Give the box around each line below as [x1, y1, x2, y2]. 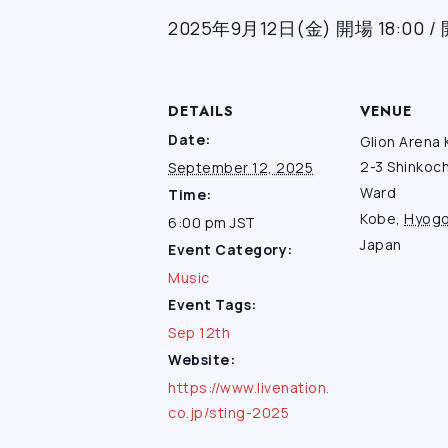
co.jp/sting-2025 [168, 403, 289, 422]
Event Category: [168, 240, 293, 259]
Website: [168, 350, 235, 369]
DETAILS [168, 101, 234, 121]
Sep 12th [168, 323, 230, 342]
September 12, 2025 [168, 158, 313, 177]
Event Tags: [168, 295, 257, 314]
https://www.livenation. [168, 378, 330, 397]
